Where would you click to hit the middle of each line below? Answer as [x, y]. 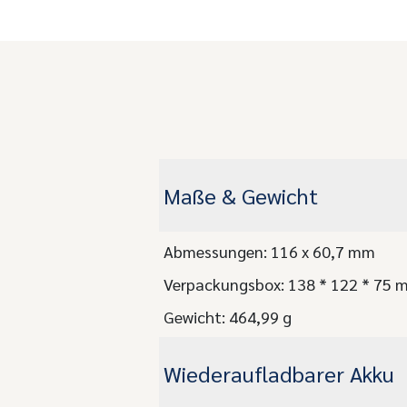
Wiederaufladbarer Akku [278, 373]
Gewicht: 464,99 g [227, 316]
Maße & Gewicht [240, 195]
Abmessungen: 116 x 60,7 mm [269, 251]
